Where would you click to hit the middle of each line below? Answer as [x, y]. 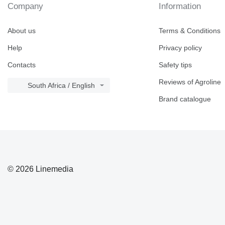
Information [180, 7]
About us [22, 31]
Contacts [22, 65]
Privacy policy [181, 48]
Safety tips [176, 65]
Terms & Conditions [190, 31]
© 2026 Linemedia [40, 169]
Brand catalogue [185, 99]
